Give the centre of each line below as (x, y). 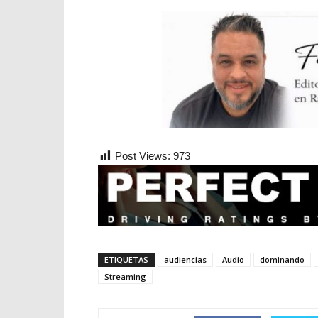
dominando (282, 260)
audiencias (185, 260)
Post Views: (143, 156)
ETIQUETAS (126, 260)
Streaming (125, 277)
